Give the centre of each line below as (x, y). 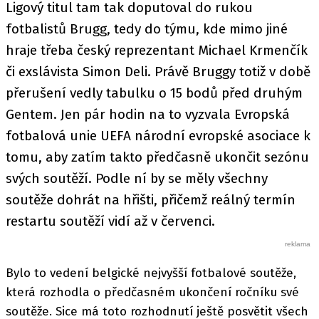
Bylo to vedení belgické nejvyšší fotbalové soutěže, (151, 273)
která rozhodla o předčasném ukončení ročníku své (152, 292)
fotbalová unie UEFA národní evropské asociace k (158, 135)
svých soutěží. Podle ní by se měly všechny (137, 178)
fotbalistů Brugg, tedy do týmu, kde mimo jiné (147, 28)
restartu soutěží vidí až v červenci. (110, 221)
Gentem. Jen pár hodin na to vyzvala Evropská (148, 114)
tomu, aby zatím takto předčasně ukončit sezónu (157, 157)
